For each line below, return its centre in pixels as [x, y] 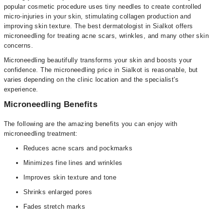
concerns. [18, 45]
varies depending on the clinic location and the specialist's [91, 80]
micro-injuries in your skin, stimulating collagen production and [97, 16]
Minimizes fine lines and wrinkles [73, 163]
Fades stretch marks [54, 207]
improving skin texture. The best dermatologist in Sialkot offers [98, 26]
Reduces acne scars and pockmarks [78, 148]
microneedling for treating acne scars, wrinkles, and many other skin [106, 36]
